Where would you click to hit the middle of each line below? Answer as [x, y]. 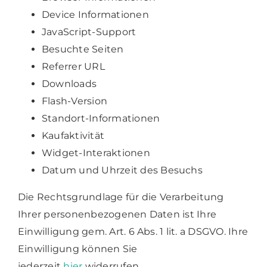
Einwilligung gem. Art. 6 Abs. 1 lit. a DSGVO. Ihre [133, 231]
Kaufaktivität [73, 135]
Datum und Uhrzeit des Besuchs [122, 170]
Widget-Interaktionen [96, 153]
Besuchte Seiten [83, 49]
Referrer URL [73, 66]
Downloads [69, 83]
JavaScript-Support [89, 32]
